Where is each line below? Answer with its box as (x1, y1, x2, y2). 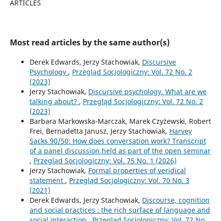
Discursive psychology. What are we (88, 86, 207, 96)
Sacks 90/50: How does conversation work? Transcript (29, 136, 206, 146)
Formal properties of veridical (88, 165, 186, 175)
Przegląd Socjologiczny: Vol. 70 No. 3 (69, 175, 189, 185)
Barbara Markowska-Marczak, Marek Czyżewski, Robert (29, 116, 211, 126)
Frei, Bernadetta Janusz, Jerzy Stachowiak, (29, 126, 169, 136)
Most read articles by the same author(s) (9, 37, 170, 48)
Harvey (169, 126, 192, 136)
